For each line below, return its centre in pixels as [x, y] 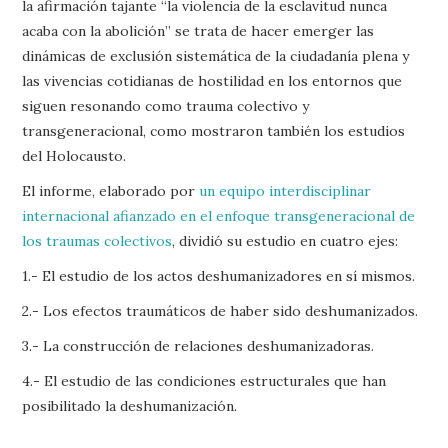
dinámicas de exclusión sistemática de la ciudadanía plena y [216, 55]
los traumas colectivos [97, 240]
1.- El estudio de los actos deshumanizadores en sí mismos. [219, 275]
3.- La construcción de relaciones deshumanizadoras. [198, 345]
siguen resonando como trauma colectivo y [166, 105]
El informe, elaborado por [111, 190]
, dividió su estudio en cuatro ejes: [285, 240]
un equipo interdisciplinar [285, 190]
